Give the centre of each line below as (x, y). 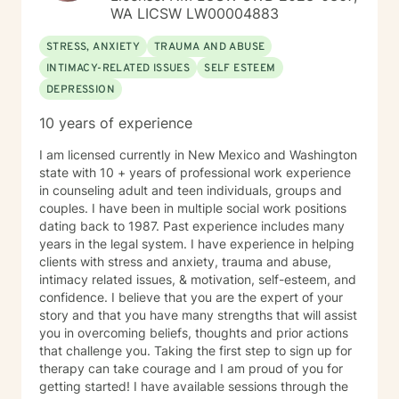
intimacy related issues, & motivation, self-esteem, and (198, 279)
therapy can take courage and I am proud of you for (191, 368)
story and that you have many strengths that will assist (198, 315)
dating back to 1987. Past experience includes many (101, 226)
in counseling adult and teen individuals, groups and (191, 190)
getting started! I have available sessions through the (194, 386)
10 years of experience (116, 123)
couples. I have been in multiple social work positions (65, 208)
